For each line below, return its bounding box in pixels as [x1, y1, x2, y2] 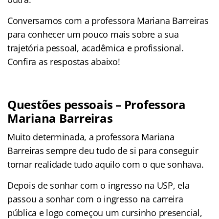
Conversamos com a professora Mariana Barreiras [7, 14, 209, 26]
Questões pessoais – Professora [7, 96, 186, 112]
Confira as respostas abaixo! [7, 55, 120, 67]
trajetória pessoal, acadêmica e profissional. [7, 42, 184, 54]
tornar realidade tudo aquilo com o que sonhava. [7, 158, 204, 170]
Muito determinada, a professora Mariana [7, 131, 175, 143]
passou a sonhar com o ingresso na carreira [7, 193, 183, 205]
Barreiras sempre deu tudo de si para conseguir [7, 144, 198, 156]
